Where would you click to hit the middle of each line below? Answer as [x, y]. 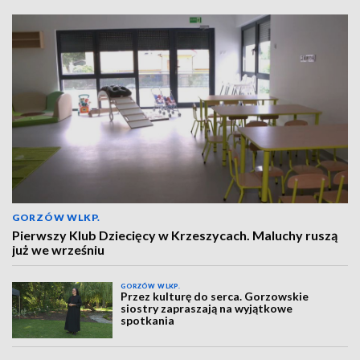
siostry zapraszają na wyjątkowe [207, 308]
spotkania [148, 320]
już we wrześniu [58, 250]
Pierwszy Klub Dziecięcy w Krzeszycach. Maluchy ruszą [175, 235]
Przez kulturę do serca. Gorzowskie [215, 296]
